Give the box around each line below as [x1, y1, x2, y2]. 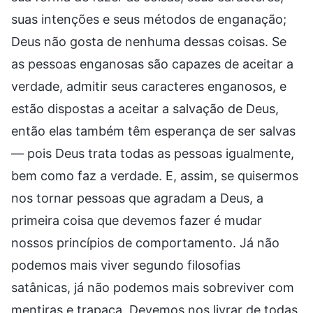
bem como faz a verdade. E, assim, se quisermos [11, 168, 298, 183]
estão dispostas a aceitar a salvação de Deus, [11, 101, 279, 116]
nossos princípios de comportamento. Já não [11, 235, 279, 250]
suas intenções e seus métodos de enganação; [11, 11, 286, 27]
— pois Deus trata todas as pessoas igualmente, [11, 145, 294, 161]
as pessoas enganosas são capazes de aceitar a [11, 56, 293, 71]
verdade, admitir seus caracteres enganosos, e [11, 78, 286, 94]
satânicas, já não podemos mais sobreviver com [11, 279, 294, 295]
